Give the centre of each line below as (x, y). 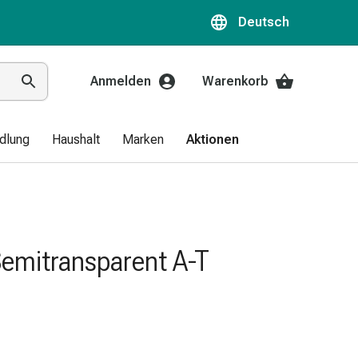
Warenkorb (235, 81)
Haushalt (76, 139)
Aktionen (213, 139)
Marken (143, 139)
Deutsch (264, 22)
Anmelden (121, 81)
